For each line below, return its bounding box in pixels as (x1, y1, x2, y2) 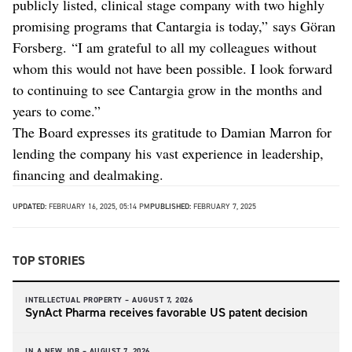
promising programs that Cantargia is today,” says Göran (13, 16, 335, 35)
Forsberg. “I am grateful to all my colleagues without (13, 38, 317, 57)
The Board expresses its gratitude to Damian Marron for (13, 123, 332, 141)
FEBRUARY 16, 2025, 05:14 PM (46, 201, 150, 211)
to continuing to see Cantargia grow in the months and (13, 80, 322, 99)
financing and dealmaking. (13, 165, 163, 184)
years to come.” (13, 101, 101, 120)
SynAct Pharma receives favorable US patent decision (25, 304, 307, 321)
